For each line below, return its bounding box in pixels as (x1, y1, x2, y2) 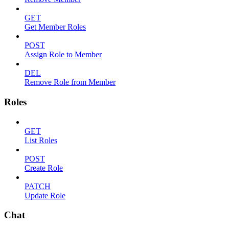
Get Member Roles (25, 22, 86, 32)
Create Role (25, 163, 63, 172)
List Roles (25, 135, 57, 145)
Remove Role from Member (25, 78, 116, 87)
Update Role (25, 191, 65, 200)
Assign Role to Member (25, 50, 102, 59)
